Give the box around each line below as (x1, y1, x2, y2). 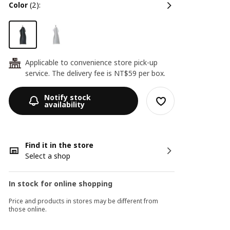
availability (44, 99, 85, 109)
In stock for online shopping (9, 179, 113, 188)
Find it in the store (25, 140, 94, 150)
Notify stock (44, 92, 91, 102)
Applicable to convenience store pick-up (25, 57, 158, 67)
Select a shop (25, 151, 71, 161)
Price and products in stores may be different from (9, 197, 159, 205)
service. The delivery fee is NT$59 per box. (25, 68, 166, 78)
